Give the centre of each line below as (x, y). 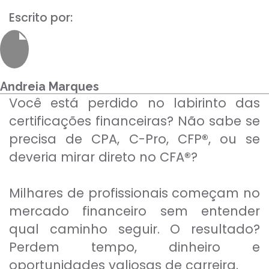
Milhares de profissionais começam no (134, 193)
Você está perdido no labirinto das (134, 103)
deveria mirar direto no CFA (97, 157)
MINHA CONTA (145, 61)
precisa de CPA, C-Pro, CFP (105, 139)
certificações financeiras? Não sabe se (134, 121)
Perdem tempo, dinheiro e (134, 247)
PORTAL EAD (147, 101)
